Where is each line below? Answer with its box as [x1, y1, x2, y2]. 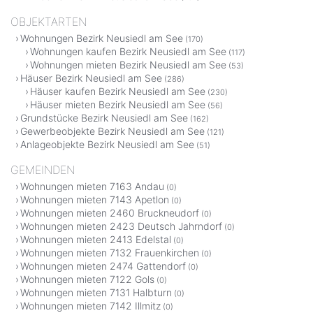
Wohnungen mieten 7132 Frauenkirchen [20, 247, 199, 259]
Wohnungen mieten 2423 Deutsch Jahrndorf [20, 220, 222, 233]
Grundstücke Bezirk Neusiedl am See [20, 112, 188, 124]
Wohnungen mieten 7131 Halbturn [20, 286, 172, 299]
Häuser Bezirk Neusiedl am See [20, 72, 162, 85]
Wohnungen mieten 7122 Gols [20, 273, 154, 286]
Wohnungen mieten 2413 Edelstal [20, 233, 171, 246]
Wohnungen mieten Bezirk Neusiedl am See [30, 59, 226, 71]
